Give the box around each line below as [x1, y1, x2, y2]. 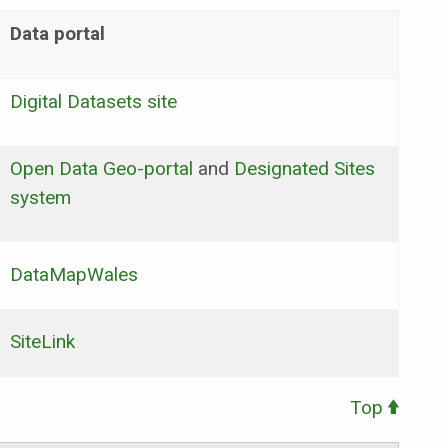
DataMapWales [10, 262, 138, 286]
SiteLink [10, 329, 75, 353]
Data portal [10, 21, 105, 45]
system [10, 185, 71, 209]
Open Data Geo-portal [10, 156, 198, 180]
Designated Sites [234, 156, 375, 180]
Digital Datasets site [10, 89, 177, 113]
